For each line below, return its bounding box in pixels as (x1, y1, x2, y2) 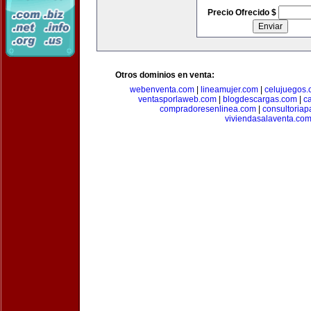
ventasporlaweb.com (137, 94, 217, 104)
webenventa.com (129, 85, 194, 94)
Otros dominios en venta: (115, 70, 215, 80)
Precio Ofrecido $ (207, 8, 278, 17)
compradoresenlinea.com (159, 104, 256, 114)
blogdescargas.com (222, 94, 297, 104)
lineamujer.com (200, 85, 258, 94)
